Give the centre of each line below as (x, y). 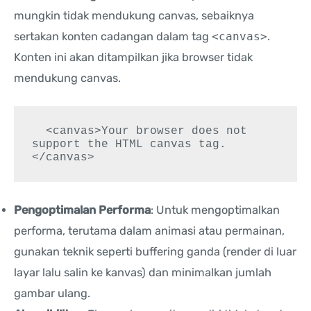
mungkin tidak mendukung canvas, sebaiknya (134, 16)
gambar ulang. (52, 294)
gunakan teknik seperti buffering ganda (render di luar (155, 252)
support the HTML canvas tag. (129, 144)
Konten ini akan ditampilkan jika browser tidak (133, 58)
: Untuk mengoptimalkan (215, 210)
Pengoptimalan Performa (82, 210)
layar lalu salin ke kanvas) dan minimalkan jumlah (143, 273)
